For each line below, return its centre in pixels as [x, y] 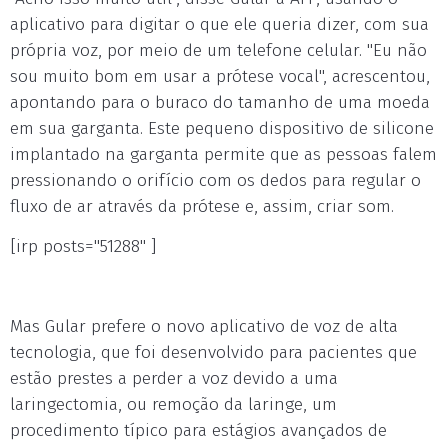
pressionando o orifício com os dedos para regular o [215, 180]
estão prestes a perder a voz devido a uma [174, 378]
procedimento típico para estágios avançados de [198, 430]
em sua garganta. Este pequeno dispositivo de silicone [222, 128]
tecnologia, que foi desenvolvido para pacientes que [213, 352]
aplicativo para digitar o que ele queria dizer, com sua [219, 24]
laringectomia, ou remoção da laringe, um [173, 404]
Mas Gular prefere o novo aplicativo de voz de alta [204, 326]
